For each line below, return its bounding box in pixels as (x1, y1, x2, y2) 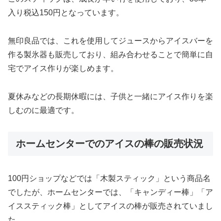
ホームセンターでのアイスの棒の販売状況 (16, 138, 203, 149)
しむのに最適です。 (8, 106, 79, 114)
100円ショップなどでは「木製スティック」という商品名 (8, 174, 211, 183)
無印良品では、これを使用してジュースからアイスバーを (8, 37, 213, 45)
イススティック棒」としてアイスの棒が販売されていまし (8, 202, 213, 211)
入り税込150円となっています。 (8, 8, 124, 17)
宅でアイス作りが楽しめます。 (8, 64, 118, 73)
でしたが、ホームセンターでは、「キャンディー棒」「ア (8, 188, 213, 197)
